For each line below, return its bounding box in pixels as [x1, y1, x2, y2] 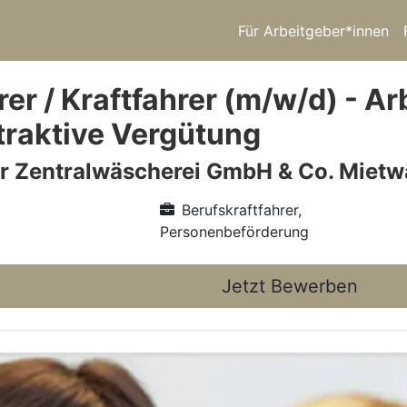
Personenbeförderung [159, 223, 309, 241]
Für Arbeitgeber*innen [238, 21, 389, 40]
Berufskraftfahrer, [181, 201, 302, 219]
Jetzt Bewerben [222, 275, 358, 297]
